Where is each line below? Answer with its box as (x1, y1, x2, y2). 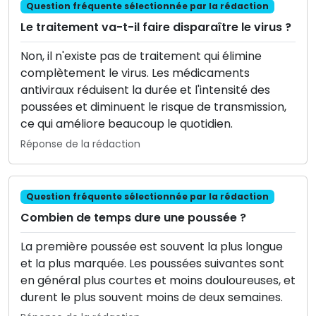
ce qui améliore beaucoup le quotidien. (20, 116, 233, 133)
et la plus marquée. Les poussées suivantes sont (20, 255, 284, 272)
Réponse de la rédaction (20, 137, 140, 152)
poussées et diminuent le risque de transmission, (20, 99, 286, 116)
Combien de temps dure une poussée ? (20, 209, 246, 226)
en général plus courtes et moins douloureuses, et (20, 272, 296, 289)
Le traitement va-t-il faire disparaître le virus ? (20, 19, 291, 36)
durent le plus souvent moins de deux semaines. (20, 289, 283, 306)
